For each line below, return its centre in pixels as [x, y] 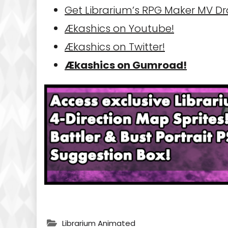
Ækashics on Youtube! [119, 28]
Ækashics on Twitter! [115, 47]
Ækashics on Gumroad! [126, 65]
